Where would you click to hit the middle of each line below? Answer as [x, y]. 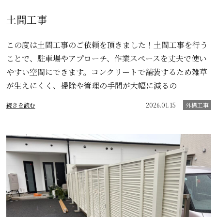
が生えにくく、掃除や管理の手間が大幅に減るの [91, 86]
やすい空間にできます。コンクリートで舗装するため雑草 [107, 72]
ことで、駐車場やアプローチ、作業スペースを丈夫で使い [106, 59]
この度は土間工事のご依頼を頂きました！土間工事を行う [107, 45]
